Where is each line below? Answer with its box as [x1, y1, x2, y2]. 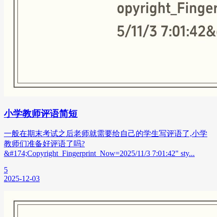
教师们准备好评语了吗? [4, 139, 85, 148]
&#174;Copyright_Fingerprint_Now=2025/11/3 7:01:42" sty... [4, 149, 195, 158]
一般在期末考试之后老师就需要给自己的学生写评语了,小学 [4, 129, 207, 138]
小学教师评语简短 [4, 108, 77, 119]
